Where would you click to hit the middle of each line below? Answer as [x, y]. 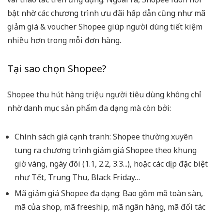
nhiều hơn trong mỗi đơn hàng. [64, 40]
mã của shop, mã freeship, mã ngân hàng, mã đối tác [110, 207]
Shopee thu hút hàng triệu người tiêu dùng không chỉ [104, 95]
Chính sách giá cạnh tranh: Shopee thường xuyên [104, 137]
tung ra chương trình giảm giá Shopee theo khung [106, 150]
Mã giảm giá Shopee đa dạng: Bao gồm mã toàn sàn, [109, 194]
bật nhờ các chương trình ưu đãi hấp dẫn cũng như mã [106, 13]
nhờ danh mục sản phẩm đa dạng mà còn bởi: [89, 108]
